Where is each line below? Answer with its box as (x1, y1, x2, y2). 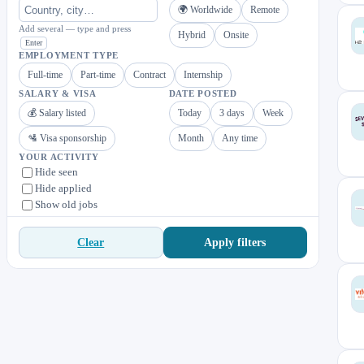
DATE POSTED (168, 89, 237, 98)
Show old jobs (35, 198, 97, 210)
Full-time (28, 69, 63, 80)
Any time (221, 132, 258, 144)
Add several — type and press (19, 24, 131, 33)
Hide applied (35, 182, 92, 194)
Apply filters (204, 236, 266, 249)
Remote (249, 4, 279, 15)
